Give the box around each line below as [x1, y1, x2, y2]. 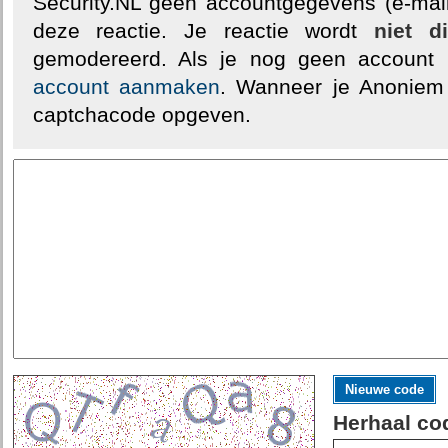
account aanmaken [32, 75, 220, 99]
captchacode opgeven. [32, 103, 251, 127]
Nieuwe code [344, 382, 424, 397]
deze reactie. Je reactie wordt [32, 19, 374, 43]
